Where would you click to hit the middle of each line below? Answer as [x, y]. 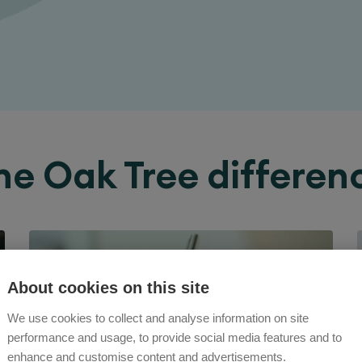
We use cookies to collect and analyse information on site [158, 318]
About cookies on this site [108, 288]
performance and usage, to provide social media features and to [175, 337]
